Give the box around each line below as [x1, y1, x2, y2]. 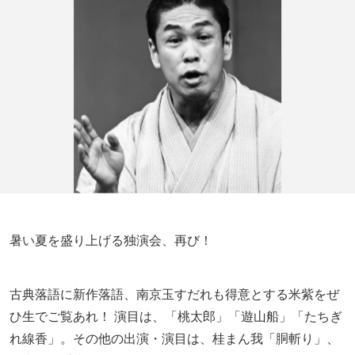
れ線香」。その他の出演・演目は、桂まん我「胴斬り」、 [10, 328, 339, 347]
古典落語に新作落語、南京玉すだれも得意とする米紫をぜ [10, 284, 339, 303]
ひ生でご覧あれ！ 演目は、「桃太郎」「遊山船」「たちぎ [10, 306, 342, 325]
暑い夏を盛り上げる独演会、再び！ [10, 230, 212, 249]
